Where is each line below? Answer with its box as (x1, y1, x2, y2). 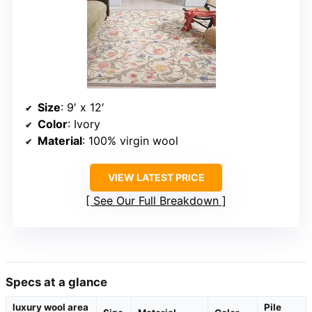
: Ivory (68, 116, 100, 131)
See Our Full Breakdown (93, 193, 219, 208)
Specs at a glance (6, 274, 107, 289)
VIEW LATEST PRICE (107, 171, 205, 183)
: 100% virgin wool (82, 133, 178, 148)
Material (38, 133, 82, 148)
